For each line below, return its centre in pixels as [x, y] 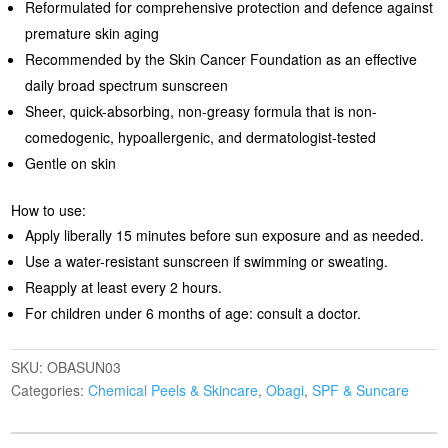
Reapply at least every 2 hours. [124, 287]
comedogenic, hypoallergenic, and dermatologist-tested [201, 137]
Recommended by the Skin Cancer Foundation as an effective [221, 59]
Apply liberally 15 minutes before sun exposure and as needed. [225, 235]
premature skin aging [92, 33]
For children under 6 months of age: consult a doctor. [193, 313]
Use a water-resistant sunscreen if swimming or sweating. [207, 261]
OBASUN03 [84, 367]
